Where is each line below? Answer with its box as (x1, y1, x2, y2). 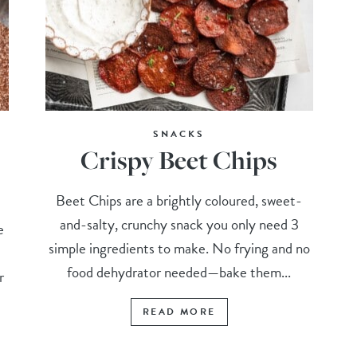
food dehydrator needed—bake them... (67, 261, 292, 284)
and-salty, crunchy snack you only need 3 (59, 213, 299, 237)
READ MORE (142, 304, 216, 320)
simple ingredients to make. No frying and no (48, 237, 310, 261)
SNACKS (153, 127, 206, 142)
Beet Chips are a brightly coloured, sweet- (56, 189, 303, 213)
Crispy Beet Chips (80, 143, 278, 178)
